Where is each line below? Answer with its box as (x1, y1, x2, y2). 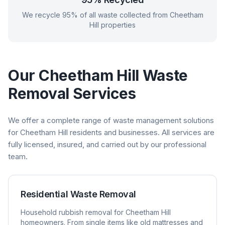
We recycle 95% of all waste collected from (22, 11, 170, 19)
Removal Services (8, 84, 137, 102)
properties (99, 21, 136, 29)
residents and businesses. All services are (68, 128, 214, 137)
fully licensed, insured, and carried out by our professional (8, 140, 206, 149)
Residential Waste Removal (21, 189, 136, 199)
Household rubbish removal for (21, 208, 126, 216)
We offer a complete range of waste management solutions (8, 116, 214, 125)
